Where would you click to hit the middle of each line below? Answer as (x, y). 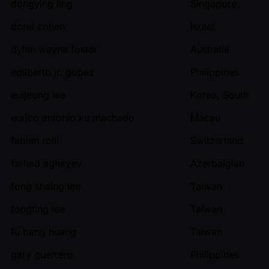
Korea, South (219, 95)
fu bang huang (44, 231)
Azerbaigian (217, 163)
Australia (210, 49)
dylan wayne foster (54, 49)
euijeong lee (38, 95)
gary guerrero (42, 254)
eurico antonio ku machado (73, 117)
